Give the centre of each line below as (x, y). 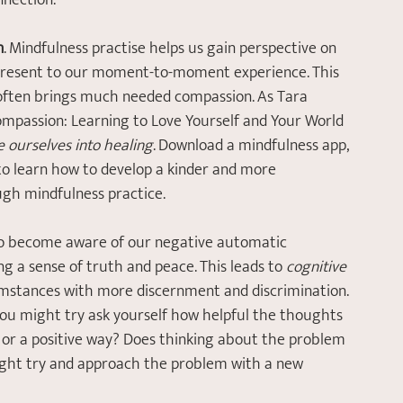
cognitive (318, 267)
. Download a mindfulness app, (252, 146)
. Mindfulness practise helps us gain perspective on (172, 49)
